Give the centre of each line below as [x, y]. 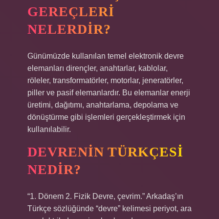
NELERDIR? [69, 29]
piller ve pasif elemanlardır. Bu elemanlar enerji [109, 93]
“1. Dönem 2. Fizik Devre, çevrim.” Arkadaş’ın [105, 196]
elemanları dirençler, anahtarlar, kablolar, [98, 68]
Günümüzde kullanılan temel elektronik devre [106, 56]
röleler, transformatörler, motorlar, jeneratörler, [105, 80]
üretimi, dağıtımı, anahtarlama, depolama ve [103, 105]
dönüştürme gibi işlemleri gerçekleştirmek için [106, 117]
